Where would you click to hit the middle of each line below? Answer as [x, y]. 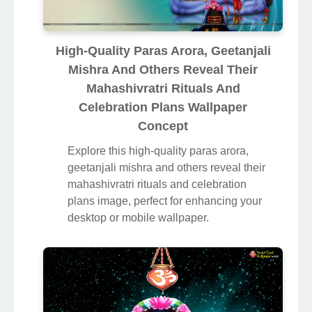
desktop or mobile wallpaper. [138, 218]
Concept [163, 126]
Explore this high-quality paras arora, [158, 151]
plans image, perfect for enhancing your [165, 201]
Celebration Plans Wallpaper [163, 108]
